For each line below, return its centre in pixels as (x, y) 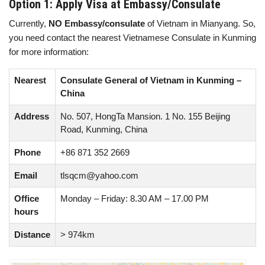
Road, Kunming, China (104, 129)
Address (32, 116)
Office (27, 198)
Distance (32, 235)
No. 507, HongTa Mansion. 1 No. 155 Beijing (145, 116)
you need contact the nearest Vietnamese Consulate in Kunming (132, 38)
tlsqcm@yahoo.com (99, 175)
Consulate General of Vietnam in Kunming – (151, 80)
